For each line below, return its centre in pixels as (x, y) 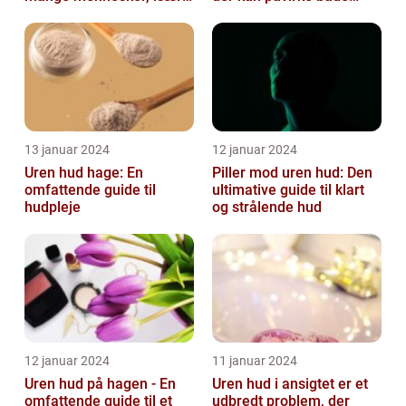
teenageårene (70, 13)
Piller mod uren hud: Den (292, 172)
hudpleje (53, 207)
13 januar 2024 (67, 149)
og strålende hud (267, 207)
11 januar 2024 (255, 360)
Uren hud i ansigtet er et (290, 383)
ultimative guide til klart (288, 189)
